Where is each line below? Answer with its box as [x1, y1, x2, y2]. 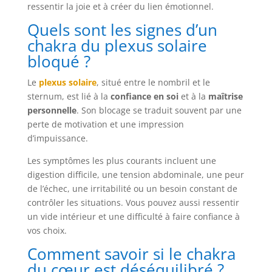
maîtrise [208, 90, 243, 102]
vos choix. [27, 224, 67, 236]
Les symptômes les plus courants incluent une [27, 154, 216, 166]
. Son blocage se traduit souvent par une [76, 104, 242, 116]
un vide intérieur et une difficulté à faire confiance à [27, 210, 240, 222]
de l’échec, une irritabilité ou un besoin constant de [27, 182, 237, 194]
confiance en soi [110, 90, 178, 102]
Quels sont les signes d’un [27, 18, 217, 41]
